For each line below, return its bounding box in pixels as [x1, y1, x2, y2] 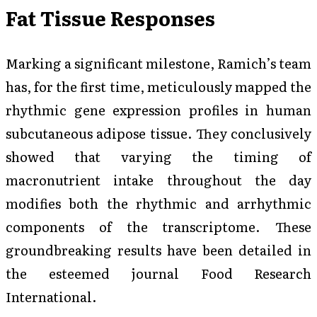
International [6, 287, 92, 307]
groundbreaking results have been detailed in [6, 240, 311, 260]
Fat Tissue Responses [6, 4, 215, 33]
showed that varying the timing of [6, 146, 311, 167]
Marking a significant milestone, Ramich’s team [6, 53, 311, 74]
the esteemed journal [6, 263, 201, 284]
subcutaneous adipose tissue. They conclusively [6, 123, 311, 144]
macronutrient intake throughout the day [6, 170, 311, 190]
